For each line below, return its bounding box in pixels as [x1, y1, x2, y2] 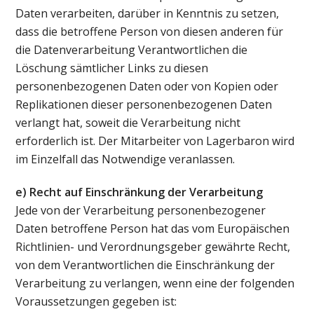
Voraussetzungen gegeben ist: [15, 294, 177, 310]
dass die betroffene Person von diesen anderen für [15, 24, 284, 40]
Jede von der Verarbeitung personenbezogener [15, 203, 266, 219]
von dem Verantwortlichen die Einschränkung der [15, 257, 275, 273]
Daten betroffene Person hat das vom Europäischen [15, 221, 290, 237]
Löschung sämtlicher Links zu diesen [15, 60, 209, 76]
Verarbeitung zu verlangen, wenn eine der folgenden [15, 275, 295, 292]
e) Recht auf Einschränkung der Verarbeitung [15, 184, 264, 200]
